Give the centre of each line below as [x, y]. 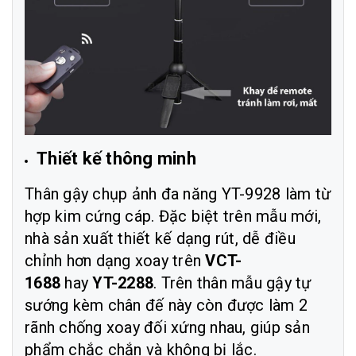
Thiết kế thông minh [116, 159]
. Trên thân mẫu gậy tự [232, 283]
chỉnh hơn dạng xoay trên [115, 261]
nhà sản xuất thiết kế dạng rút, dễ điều [160, 238]
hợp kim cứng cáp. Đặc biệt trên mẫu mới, [173, 216]
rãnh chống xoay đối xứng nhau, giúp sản [167, 327]
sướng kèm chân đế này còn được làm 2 [166, 305]
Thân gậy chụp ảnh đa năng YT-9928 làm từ [178, 194]
